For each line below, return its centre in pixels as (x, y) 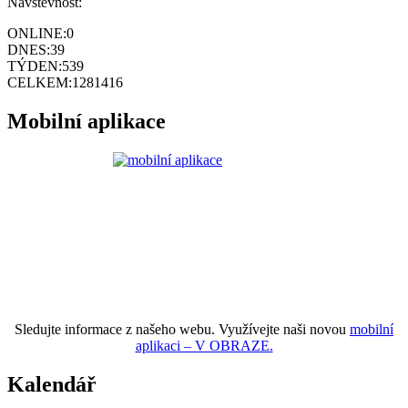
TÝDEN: (35, 66)
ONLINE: (37, 33)
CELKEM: (40, 82)
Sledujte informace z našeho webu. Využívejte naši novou (182, 329)
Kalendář (52, 384)
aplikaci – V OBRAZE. (204, 345)
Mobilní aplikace (87, 121)
